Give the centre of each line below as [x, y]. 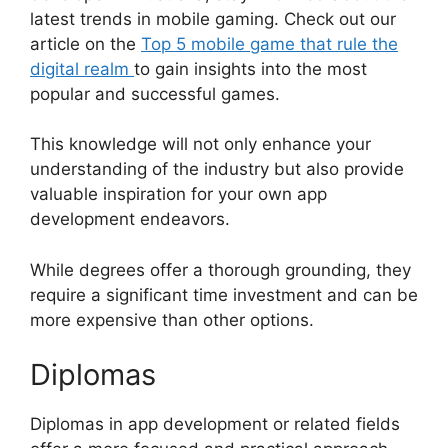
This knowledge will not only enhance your [200, 144]
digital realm [82, 68]
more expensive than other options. [172, 319]
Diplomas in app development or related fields [215, 424]
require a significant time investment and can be [224, 294]
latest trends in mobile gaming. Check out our [213, 18]
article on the [85, 43]
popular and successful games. [155, 93]
